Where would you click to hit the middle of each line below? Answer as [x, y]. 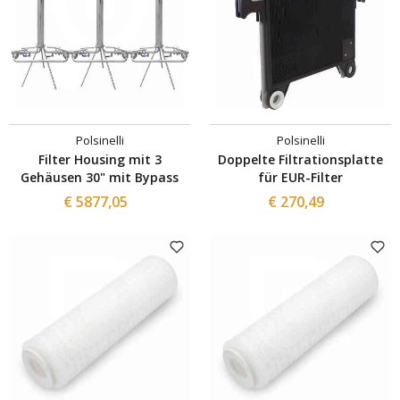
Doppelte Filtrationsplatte [300, 159]
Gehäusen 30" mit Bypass [132, 177]
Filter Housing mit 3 [100, 159]
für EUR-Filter [300, 177]
